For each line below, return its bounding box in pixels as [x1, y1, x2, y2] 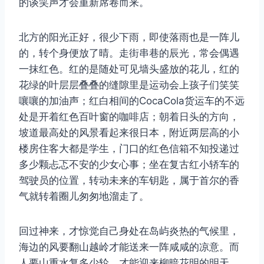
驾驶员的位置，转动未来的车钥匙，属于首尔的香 [19, 174, 239, 187]
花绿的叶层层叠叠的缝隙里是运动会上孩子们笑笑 [19, 79, 239, 91]
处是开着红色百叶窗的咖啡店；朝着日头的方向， [19, 111, 239, 123]
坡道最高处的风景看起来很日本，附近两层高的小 [19, 127, 239, 139]
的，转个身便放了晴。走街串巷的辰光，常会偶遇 [19, 47, 239, 60]
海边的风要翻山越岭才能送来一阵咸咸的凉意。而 [19, 241, 239, 253]
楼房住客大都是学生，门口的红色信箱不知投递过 [19, 143, 239, 155]
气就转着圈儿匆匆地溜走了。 [19, 190, 149, 203]
